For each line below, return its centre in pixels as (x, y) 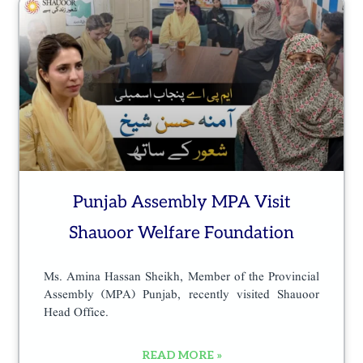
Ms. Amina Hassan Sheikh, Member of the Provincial (181, 277)
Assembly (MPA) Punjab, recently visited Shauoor (181, 295)
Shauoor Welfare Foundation (181, 233)
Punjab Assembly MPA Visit (181, 202)
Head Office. (77, 313)
